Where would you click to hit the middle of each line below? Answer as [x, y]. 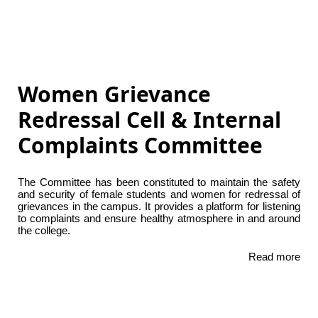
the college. [44, 231]
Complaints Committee [140, 146]
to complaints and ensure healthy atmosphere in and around [159, 219]
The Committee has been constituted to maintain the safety [159, 182]
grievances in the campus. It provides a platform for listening [159, 207]
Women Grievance [114, 94]
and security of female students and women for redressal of [159, 194]
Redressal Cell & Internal [149, 120]
